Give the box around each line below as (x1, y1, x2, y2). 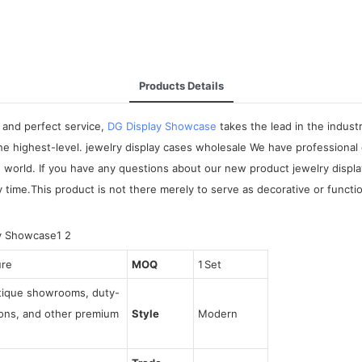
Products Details (138, 78, 224, 92)
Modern (197, 306, 238, 320)
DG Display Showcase (107, 119, 217, 133)
